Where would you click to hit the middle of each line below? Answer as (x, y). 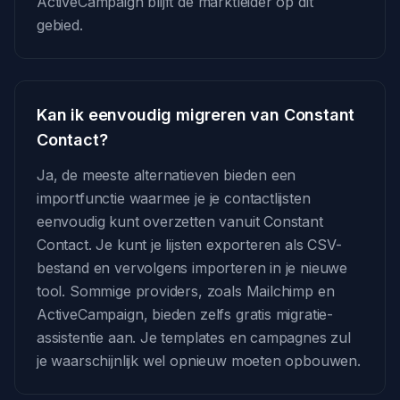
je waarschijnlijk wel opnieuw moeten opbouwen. (199, 361)
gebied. (60, 25)
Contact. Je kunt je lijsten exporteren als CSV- (189, 245)
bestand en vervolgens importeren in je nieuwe (192, 268)
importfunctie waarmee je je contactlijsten (174, 198)
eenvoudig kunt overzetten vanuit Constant (180, 221)
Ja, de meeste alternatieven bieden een (167, 175)
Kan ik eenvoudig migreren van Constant (196, 115)
